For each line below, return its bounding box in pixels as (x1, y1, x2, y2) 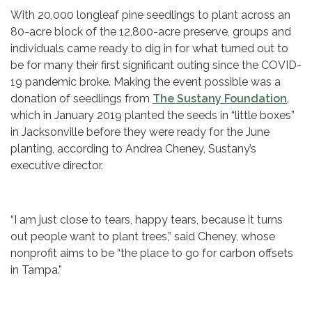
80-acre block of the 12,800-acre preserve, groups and (10, 25, 291, 39)
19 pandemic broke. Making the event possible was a (10, 75, 281, 89)
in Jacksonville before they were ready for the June (10, 125, 270, 139)
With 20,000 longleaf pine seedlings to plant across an (10, 8, 290, 22)
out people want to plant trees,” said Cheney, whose (10, 230, 275, 244)
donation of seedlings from (10, 92, 153, 106)
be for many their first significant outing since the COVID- (10, 58, 302, 72)
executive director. (10, 159, 103, 173)
